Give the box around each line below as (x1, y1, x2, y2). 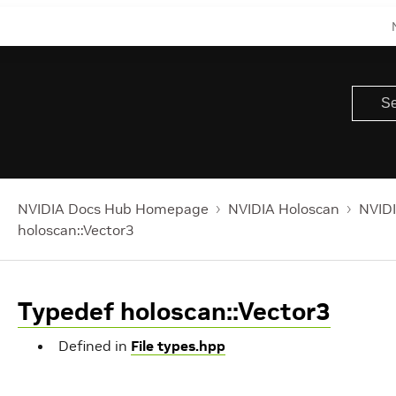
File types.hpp (131, 337, 225, 354)
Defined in (58, 337, 131, 354)
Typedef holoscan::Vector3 (18, 296, 331, 327)
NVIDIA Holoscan (228, 200, 339, 217)
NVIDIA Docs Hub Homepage (18, 200, 209, 217)
